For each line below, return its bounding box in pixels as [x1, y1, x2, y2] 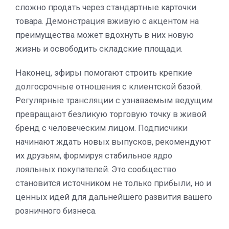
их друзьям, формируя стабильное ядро [15, 150, 172, 161]
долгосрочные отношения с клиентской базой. [15, 81, 202, 91]
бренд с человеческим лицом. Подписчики [15, 123, 188, 133]
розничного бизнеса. [15, 205, 97, 216]
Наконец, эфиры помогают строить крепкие [15, 67, 192, 78]
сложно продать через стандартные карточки [15, 2, 196, 12]
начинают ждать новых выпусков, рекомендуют [15, 136, 211, 147]
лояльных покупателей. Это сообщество [15, 164, 176, 174]
